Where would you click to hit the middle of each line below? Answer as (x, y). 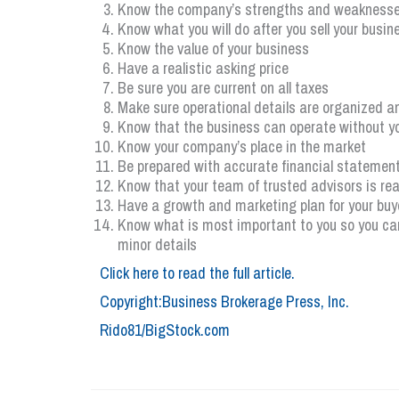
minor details (157, 244)
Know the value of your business (213, 49)
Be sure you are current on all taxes (223, 88)
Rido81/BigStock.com (165, 330)
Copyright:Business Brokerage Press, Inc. (224, 301)
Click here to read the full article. (197, 273)
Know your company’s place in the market (242, 147)
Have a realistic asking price (203, 68)
